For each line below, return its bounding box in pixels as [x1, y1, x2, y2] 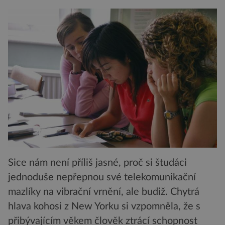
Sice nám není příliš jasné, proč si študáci [8, 158, 187, 168]
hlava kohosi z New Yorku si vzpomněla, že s [8, 201, 200, 212]
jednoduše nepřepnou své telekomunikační [8, 172, 196, 183]
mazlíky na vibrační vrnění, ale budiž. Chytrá [8, 187, 199, 197]
